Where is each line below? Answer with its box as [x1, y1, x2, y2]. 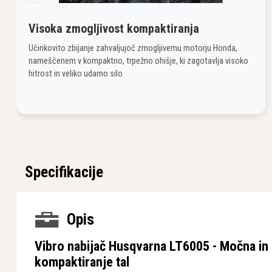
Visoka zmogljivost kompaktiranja [29, 21, 199, 36]
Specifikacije [25, 163, 103, 181]
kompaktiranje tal [35, 254, 129, 270]
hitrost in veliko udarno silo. [29, 69, 124, 79]
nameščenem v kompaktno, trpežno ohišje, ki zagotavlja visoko [29, 56, 248, 66]
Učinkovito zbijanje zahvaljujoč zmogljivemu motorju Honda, [29, 43, 237, 53]
